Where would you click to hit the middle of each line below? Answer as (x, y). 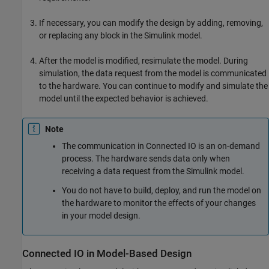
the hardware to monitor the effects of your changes (159, 203)
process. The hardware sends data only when (146, 159)
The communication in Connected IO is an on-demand (161, 146)
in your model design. (101, 215)
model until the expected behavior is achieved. (124, 99)
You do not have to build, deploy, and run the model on (162, 190)
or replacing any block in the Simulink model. (121, 36)
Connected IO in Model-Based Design (107, 253)
